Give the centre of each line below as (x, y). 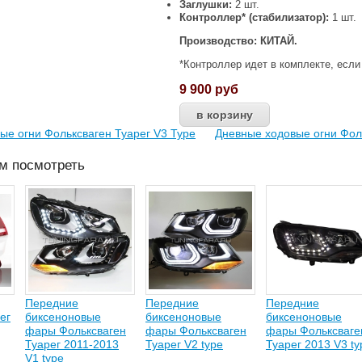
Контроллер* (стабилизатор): (254, 18)
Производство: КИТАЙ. (238, 41)
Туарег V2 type (184, 345)
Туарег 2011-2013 (72, 345)
